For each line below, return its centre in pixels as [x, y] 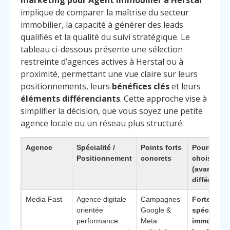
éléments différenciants [70, 99]
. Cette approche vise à [164, 99]
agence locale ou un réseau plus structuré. [102, 123]
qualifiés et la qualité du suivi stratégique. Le [105, 37]
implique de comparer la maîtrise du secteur [105, 13]
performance [97, 221]
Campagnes [160, 199]
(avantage [209, 169]
